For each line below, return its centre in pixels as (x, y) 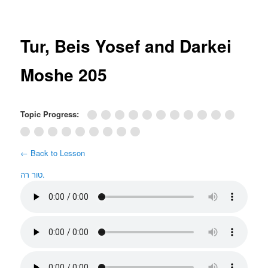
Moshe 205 (64, 75)
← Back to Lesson (53, 153)
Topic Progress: (51, 114)
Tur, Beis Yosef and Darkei (126, 46)
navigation (38, 14)
